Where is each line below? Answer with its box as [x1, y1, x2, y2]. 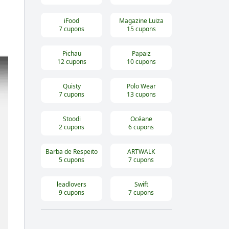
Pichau [62, 49, 81, 58]
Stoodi [62, 114, 81, 124]
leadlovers [57, 180, 86, 189]
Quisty [62, 82, 81, 91]
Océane [130, 114, 152, 124]
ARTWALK [127, 147, 155, 156]
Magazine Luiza [119, 16, 164, 26]
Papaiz [131, 49, 151, 58]
